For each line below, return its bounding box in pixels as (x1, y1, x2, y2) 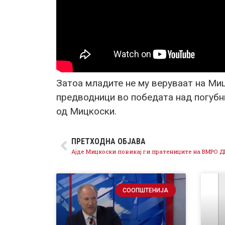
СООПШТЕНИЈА (123, 186, 169, 194)
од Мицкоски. (56, 105, 117, 118)
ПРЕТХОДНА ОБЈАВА (71, 137, 146, 147)
